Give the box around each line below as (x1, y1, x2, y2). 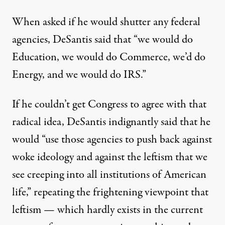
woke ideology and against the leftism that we (12, 149, 207, 166)
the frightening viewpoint (76, 184, 188, 201)
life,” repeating (12, 184, 76, 201)
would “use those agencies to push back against (12, 132, 212, 148)
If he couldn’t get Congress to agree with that (12, 96, 206, 113)
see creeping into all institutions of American (12, 167, 206, 183)
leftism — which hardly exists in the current (12, 202, 203, 218)
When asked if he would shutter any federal (12, 14, 200, 31)
